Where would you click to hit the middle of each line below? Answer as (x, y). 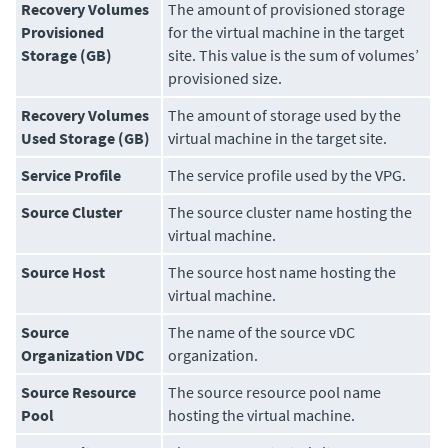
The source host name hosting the (282, 272)
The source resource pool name (275, 392)
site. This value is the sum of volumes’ (294, 55)
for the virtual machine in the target (286, 32)
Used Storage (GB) (86, 138)
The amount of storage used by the (285, 115)
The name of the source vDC (262, 332)
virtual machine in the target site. (278, 138)
